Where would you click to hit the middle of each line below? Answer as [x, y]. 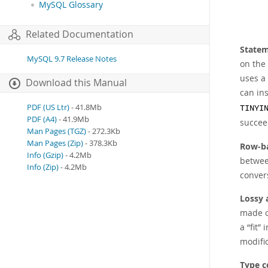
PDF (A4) [42, 120]
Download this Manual [76, 83]
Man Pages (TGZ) [57, 132]
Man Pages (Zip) [55, 144]
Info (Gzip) [45, 156]
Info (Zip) [43, 167]
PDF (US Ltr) [48, 108]
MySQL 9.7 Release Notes [72, 59]
